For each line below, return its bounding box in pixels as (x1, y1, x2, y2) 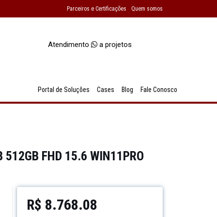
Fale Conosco (140, 86, 177, 93)
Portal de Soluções (38, 86, 90, 93)
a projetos (97, 40, 132, 49)
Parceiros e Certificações (67, 5, 126, 12)
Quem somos (131, 5, 163, 12)
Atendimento (48, 40, 92, 49)
